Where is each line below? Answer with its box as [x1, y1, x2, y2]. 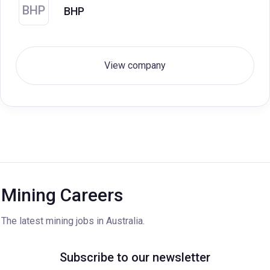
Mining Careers [1, 184, 123, 206]
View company [104, 60, 166, 71]
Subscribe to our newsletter [60, 250, 210, 265]
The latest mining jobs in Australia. [1, 215, 145, 227]
